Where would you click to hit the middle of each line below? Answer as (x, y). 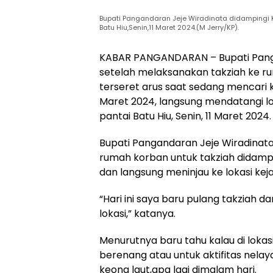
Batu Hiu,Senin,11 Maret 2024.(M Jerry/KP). (169, 27)
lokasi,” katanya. (137, 214)
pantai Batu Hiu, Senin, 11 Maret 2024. (185, 116)
